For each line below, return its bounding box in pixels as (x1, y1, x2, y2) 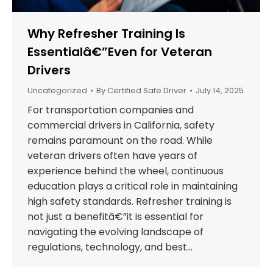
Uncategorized (27, 84, 87, 96)
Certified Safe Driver (107, 84, 186, 96)
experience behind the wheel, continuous (27, 163, 224, 178)
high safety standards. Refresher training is (27, 194, 232, 208)
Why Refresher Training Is (27, 24, 185, 42)
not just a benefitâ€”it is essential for (27, 209, 204, 224)
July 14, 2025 (196, 84, 244, 96)
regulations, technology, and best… (27, 239, 193, 254)
